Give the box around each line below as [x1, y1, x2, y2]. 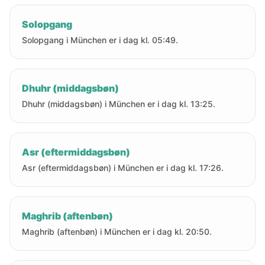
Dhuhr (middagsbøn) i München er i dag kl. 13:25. [22, 99, 215, 109]
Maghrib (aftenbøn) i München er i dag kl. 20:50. [22, 227, 212, 237]
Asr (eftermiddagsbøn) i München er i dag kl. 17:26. [22, 163, 224, 173]
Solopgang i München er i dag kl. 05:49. [22, 35, 178, 45]
